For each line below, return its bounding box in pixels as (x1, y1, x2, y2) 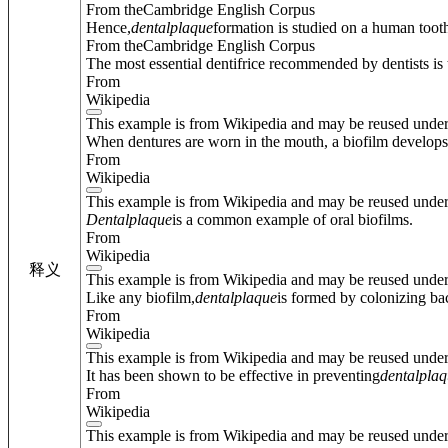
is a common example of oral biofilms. (172, 210, 413, 228)
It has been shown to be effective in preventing (86, 366, 380, 384)
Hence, (86, 18, 131, 36)
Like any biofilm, (86, 288, 195, 306)
